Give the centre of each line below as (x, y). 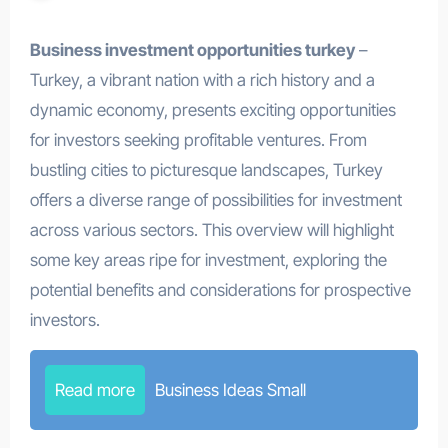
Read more (94, 390)
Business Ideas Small (230, 390)
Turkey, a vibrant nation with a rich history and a (202, 80)
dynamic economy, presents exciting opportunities (212, 110)
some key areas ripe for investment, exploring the (208, 260)
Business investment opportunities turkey (197, 50)
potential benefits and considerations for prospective (220, 290)
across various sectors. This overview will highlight (211, 230)
